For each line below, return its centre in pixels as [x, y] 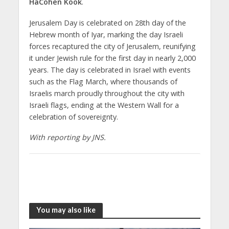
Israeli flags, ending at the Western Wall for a [104, 105]
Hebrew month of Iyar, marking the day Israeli [106, 34]
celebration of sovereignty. [73, 117]
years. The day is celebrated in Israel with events [110, 70]
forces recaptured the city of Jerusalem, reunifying [112, 46]
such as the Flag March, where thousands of [103, 81]
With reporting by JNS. [67, 138]
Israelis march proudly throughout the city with [107, 93]
